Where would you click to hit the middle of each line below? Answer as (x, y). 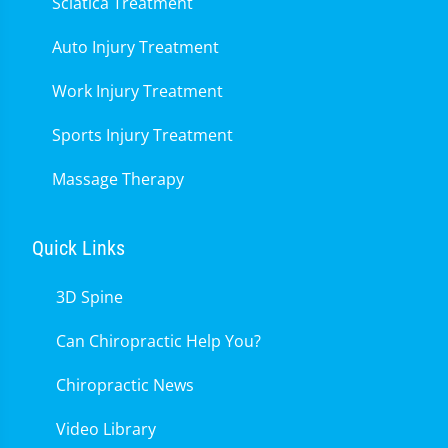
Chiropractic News (125, 384)
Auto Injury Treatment (135, 46)
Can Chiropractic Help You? (158, 340)
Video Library (106, 428)
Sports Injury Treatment (142, 134)
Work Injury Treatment (137, 90)
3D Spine (89, 296)
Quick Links (78, 247)
